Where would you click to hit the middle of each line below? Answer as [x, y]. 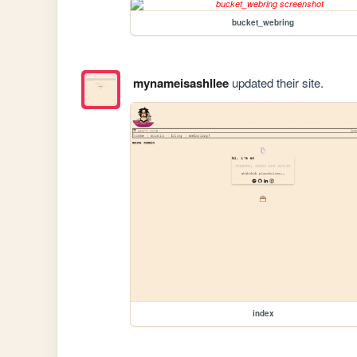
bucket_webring [263, 23]
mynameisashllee [180, 83]
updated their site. [276, 83]
